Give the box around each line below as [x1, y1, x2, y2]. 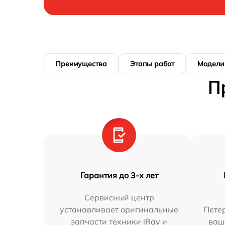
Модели [197, 59, 224, 68]
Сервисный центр [84, 192, 154, 202]
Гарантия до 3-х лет [80, 170, 158, 180]
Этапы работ [130, 59, 174, 68]
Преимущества [55, 59, 107, 68]
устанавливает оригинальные [60, 204, 179, 214]
